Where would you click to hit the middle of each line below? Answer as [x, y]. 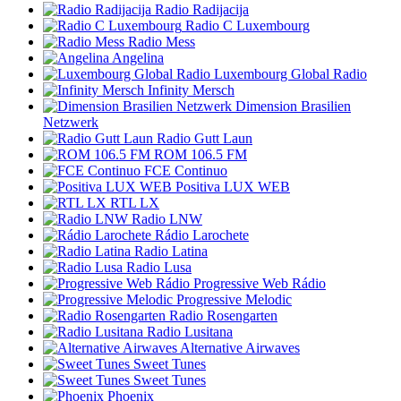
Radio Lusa [159, 267]
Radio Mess [162, 41]
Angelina [138, 57]
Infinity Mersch [191, 90]
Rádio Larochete [202, 235]
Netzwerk [71, 122]
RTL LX [135, 202]
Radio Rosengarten [223, 315]
